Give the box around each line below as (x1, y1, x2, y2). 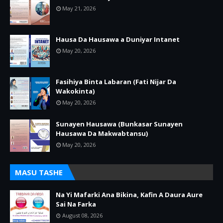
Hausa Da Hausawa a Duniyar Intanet (56, 35, 180, 44)
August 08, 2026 (62, 212, 103, 219)
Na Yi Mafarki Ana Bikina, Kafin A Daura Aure (56, 190, 203, 199)
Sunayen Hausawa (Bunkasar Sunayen (56, 119, 183, 128)
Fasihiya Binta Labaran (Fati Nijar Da (56, 77, 176, 86)
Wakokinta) (56, 87, 95, 96)
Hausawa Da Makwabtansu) (56, 129, 148, 138)
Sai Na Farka (56, 200, 96, 209)
